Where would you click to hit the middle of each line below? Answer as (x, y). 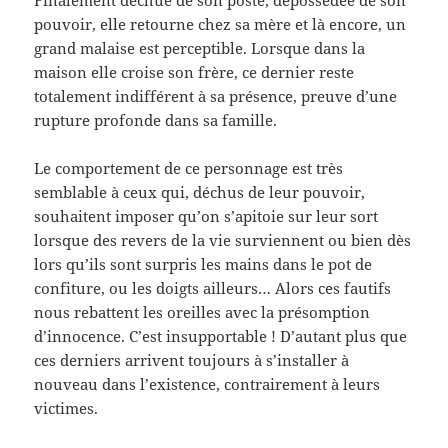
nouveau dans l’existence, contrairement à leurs (207, 384)
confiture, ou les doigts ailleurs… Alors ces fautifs (213, 288)
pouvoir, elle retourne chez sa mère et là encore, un (220, 24)
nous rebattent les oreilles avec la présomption (202, 312)
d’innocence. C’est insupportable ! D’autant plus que (221, 336)
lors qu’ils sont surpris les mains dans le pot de (203, 264)
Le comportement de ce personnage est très (189, 168)
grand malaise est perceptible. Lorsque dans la (200, 48)
